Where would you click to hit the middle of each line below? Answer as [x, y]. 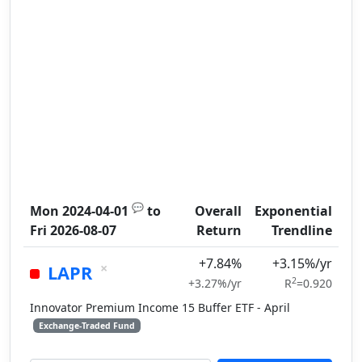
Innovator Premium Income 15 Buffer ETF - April [160, 307]
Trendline [302, 230]
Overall [218, 211]
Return [219, 230]
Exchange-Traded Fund [86, 326]
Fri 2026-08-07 [73, 230]
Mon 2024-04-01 [79, 211]
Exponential [293, 211]
